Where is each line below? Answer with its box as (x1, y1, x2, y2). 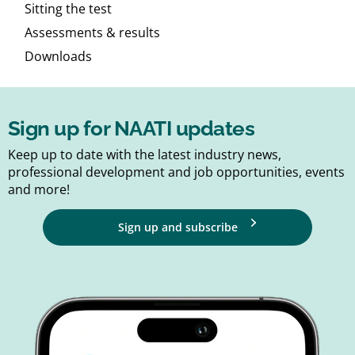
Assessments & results (25, 23, 160, 41)
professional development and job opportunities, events (8, 162, 345, 181)
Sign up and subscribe (117, 219, 238, 235)
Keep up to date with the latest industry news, (8, 145, 281, 163)
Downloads (25, 47, 92, 65)
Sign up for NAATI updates (8, 116, 254, 140)
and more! (8, 180, 70, 198)
